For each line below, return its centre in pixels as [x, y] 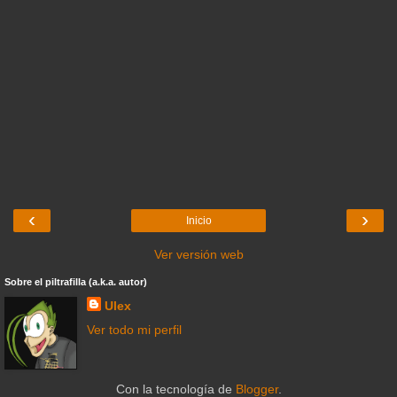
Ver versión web [198, 254]
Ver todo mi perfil [134, 330]
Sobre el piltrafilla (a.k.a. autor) [76, 282]
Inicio [198, 221]
